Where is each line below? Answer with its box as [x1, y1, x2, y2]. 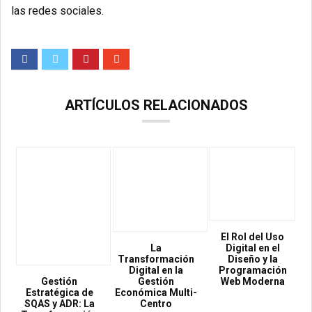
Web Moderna [220, 276, 285, 288]
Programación [218, 265, 287, 276]
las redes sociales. [11, 4, 104, 18]
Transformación [117, 253, 194, 265]
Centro [139, 298, 172, 310]
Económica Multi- [114, 287, 197, 299]
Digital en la [128, 265, 183, 276]
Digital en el [225, 242, 280, 254]
